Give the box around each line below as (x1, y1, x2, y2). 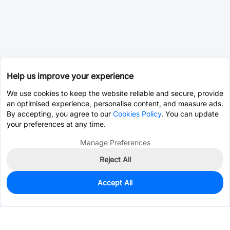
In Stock (11, 181, 41, 190)
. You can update (161, 109, 219, 118)
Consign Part (159, 186, 202, 196)
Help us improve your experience (7, 71, 133, 81)
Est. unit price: (6, 192, 54, 201)
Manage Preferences (80, 138, 150, 147)
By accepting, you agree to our (7, 109, 113, 118)
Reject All (99, 155, 131, 164)
